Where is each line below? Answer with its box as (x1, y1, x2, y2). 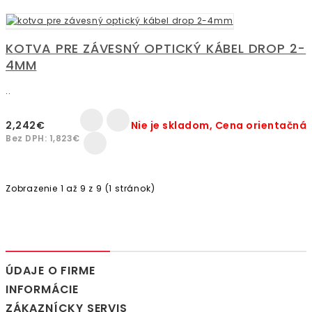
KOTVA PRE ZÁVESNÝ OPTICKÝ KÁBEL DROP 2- (6, 40, 306, 58)
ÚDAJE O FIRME (6, 263, 95, 279)
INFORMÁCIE (6, 281, 79, 298)
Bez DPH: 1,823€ (6, 132, 80, 145)
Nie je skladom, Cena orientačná (130, 118, 306, 133)
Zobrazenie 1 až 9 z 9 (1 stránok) (6, 182, 155, 195)
